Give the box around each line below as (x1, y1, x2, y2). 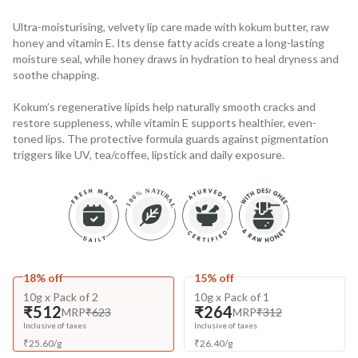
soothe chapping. (13, 67, 99, 82)
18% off (23, 270, 63, 284)
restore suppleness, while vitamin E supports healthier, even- (13, 115, 316, 129)
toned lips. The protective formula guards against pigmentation (13, 131, 328, 145)
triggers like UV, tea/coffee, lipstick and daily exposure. (13, 147, 284, 161)
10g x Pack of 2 (23, 289, 98, 304)
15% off (194, 270, 234, 284)
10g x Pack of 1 (194, 289, 269, 304)
